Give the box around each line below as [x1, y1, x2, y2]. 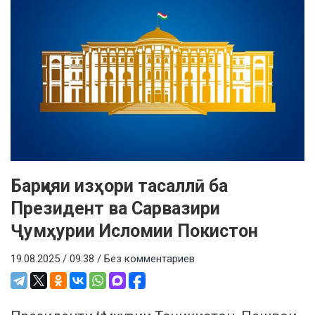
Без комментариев [104, 252, 195, 266]
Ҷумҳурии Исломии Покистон [11, 221, 258, 242]
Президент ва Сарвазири [11, 198, 220, 219]
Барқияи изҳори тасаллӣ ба [11, 176, 228, 197]
